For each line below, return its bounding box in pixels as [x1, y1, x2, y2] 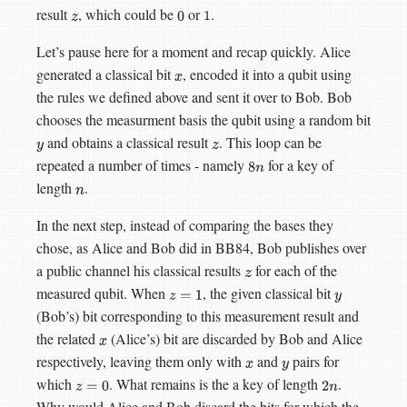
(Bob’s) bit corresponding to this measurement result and [36, 306, 359, 326]
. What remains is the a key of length [109, 374, 323, 394]
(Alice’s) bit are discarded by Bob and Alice [107, 329, 363, 349]
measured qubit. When [36, 283, 169, 303]
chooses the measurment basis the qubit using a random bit [36, 110, 371, 130]
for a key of [263, 155, 333, 175]
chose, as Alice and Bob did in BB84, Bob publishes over [36, 238, 366, 258]
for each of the [251, 261, 337, 281]
